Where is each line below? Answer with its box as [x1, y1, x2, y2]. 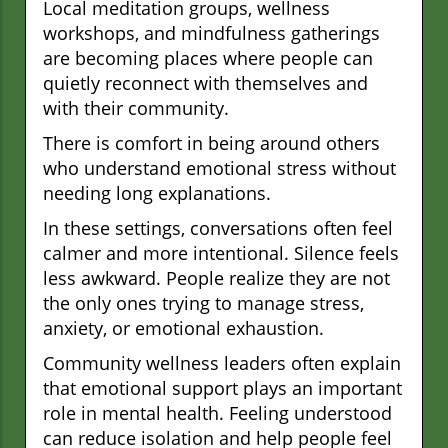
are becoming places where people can [43, 46, 373, 71]
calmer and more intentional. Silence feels [43, 241, 399, 266]
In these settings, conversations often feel [43, 216, 393, 241]
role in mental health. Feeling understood [43, 401, 392, 426]
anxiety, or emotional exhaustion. [43, 316, 324, 341]
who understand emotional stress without [43, 156, 396, 181]
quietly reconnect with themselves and [43, 71, 368, 96]
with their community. [43, 96, 229, 121]
